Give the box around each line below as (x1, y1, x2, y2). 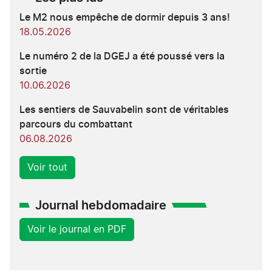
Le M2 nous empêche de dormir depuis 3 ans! (19, 12, 230, 22)
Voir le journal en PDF (27, 224, 126, 234)
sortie (19, 66, 47, 76)
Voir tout (27, 162, 67, 172)
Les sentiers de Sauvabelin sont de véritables (19, 104, 229, 115)
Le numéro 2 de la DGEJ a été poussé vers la (19, 51, 225, 61)
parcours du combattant (19, 119, 132, 129)
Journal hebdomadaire (35, 199, 166, 212)
